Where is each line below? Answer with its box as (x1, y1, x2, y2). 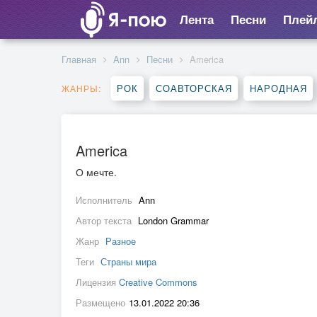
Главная (62, 52, 96, 66)
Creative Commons (119, 275, 197, 289)
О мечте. (76, 165, 120, 179)
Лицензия (76, 275, 119, 289)
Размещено (76, 296, 125, 309)
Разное (105, 234, 136, 248)
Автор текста (76, 214, 134, 227)
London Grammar (138, 214, 209, 227)
